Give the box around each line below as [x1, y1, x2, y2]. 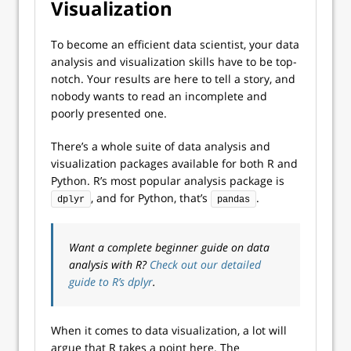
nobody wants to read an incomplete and [51, 89, 267, 103]
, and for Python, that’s [91, 190, 211, 205]
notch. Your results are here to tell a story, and [51, 71, 295, 86]
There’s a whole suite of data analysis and [51, 139, 270, 154]
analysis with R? [69, 257, 150, 272]
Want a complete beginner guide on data [69, 240, 270, 255]
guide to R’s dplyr [69, 274, 153, 289]
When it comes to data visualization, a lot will [51, 323, 287, 338]
